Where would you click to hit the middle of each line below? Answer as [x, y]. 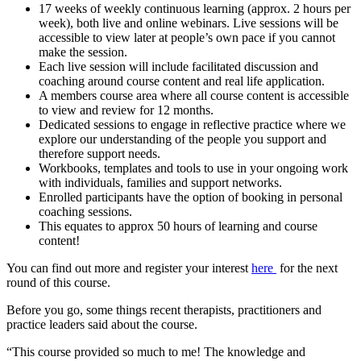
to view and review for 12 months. [126, 110]
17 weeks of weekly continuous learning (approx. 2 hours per [195, 9]
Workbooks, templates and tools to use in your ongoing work [193, 168]
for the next [307, 268]
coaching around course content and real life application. [182, 81]
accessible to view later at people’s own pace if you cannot [187, 38]
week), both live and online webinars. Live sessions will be [189, 23]
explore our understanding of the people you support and [183, 139]
